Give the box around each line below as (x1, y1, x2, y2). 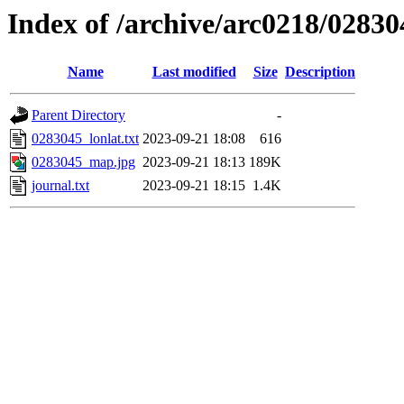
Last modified (151, 64, 236, 80)
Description (285, 64, 355, 80)
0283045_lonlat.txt (32, 131, 139, 147)
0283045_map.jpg (32, 154, 135, 170)
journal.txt (32, 178, 89, 194)
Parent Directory (32, 107, 125, 124)
